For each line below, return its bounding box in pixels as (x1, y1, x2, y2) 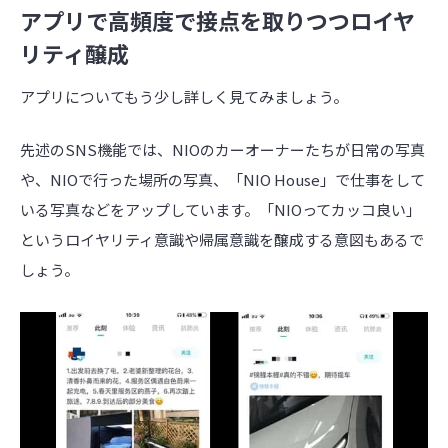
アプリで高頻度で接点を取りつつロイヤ (20, 3, 415, 36)
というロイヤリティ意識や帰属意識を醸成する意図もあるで (20, 228, 424, 250)
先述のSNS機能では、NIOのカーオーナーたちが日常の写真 (20, 138, 425, 160)
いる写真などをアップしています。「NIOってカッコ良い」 (20, 198, 421, 220)
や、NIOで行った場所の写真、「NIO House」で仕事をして (20, 168, 425, 190)
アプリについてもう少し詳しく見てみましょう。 (20, 86, 348, 108)
